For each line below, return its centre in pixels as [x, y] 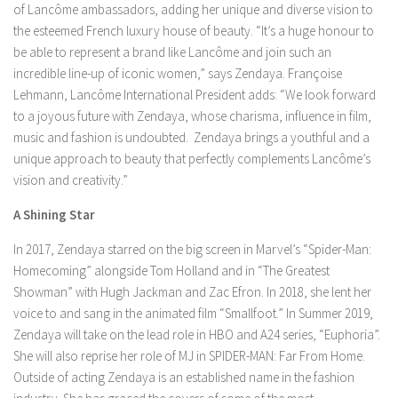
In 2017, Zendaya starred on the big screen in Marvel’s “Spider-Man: [192, 249]
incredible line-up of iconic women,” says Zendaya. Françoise [178, 73]
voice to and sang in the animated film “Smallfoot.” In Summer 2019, [193, 313]
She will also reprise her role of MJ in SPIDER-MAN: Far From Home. [189, 355]
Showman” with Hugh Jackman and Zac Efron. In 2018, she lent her [192, 291]
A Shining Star [54, 214]
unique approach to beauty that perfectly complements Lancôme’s [192, 158]
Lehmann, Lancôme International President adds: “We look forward [195, 94]
